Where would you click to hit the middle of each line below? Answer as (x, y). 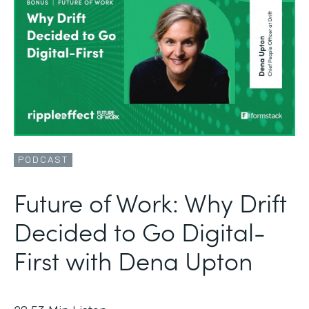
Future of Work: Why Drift (150, 201)
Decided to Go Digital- (140, 230)
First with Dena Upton (133, 259)
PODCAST (43, 159)
